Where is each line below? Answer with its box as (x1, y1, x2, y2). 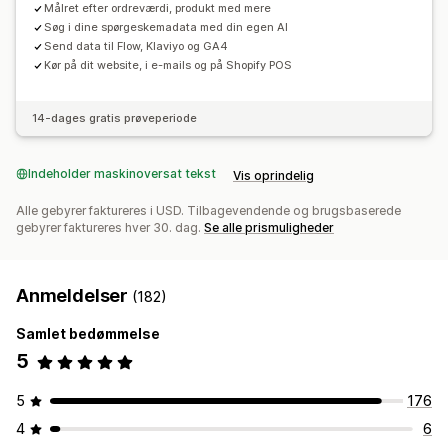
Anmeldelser (16, 285, 132, 307)
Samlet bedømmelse (16, 325, 160, 343)
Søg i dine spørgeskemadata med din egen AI (44, 20, 288, 35)
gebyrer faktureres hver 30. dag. (16, 220, 204, 236)
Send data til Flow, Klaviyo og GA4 (44, 39, 228, 54)
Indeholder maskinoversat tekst (28, 166, 216, 182)
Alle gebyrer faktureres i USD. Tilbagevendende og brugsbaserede (16, 203, 401, 219)
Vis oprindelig (233, 168, 314, 184)
